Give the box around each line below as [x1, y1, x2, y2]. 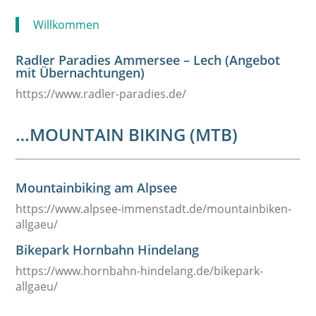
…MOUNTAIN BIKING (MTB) [16, 123, 238, 146]
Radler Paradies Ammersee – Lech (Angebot [16, 51, 281, 68]
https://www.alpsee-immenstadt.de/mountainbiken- [16, 201, 292, 217]
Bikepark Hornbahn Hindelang [16, 241, 200, 258]
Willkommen [33, 17, 100, 32]
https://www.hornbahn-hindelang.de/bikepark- [16, 263, 264, 279]
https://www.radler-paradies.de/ [16, 86, 187, 102]
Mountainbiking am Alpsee [16, 179, 178, 196]
